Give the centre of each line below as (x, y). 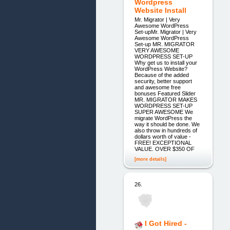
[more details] (150, 159)
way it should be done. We (167, 124)
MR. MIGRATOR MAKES (166, 100)
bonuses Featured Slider (165, 94)
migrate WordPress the (163, 118)
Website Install (160, 10)
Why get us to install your (166, 63)
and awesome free (157, 88)
